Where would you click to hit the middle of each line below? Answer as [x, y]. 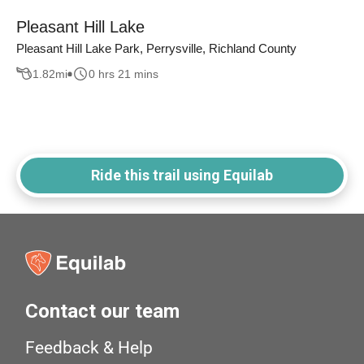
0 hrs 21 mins [123, 74]
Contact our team [103, 312]
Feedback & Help [89, 348]
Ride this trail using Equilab [182, 175]
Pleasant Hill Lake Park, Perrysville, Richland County [156, 49]
